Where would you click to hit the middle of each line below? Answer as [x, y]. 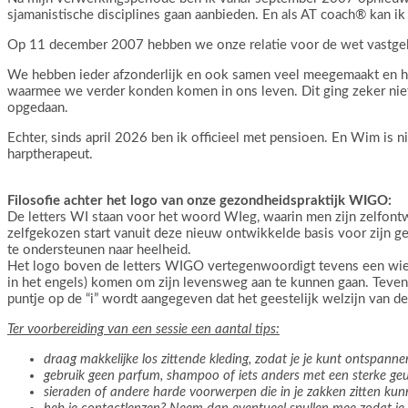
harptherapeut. [50, 155]
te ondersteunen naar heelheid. [99, 250]
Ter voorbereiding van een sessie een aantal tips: [143, 330]
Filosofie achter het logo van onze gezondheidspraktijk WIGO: [199, 201]
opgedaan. [38, 108]
